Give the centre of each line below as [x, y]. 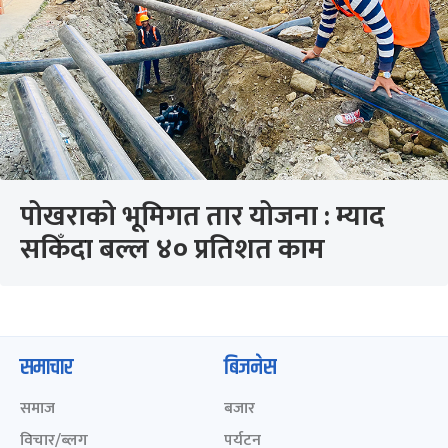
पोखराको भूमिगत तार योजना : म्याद [202, 216]
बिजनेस [250, 368]
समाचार [46, 368]
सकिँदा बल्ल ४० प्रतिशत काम [172, 249]
